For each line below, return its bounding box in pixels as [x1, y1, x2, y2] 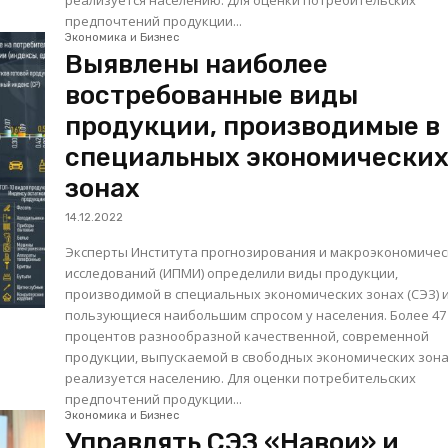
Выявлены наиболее [65, 49, 329, 81]
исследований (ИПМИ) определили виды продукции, [65, 264, 399, 283]
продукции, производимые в [65, 111, 441, 143]
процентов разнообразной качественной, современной [65, 327, 430, 346]
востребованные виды [65, 80, 359, 112]
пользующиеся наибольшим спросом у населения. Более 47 [65, 306, 391, 325]
